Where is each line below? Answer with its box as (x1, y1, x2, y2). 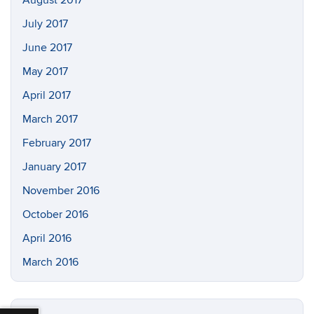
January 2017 (22, 159, 86, 174)
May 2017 (22, 64, 68, 78)
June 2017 (22, 40, 72, 55)
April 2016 (22, 231, 71, 245)
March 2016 (22, 254, 78, 269)
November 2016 (22, 183, 100, 198)
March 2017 (22, 111, 78, 126)
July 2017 (22, 16, 68, 31)
